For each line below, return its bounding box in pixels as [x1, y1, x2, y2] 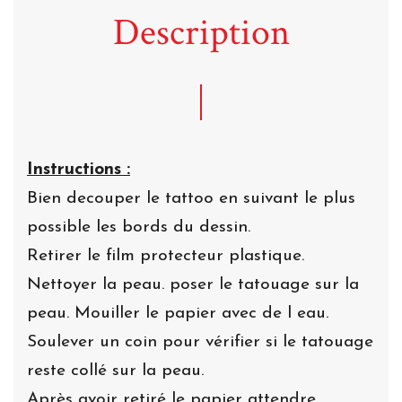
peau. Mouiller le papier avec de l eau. [27, 304, 334, 322]
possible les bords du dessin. [27, 218, 250, 236]
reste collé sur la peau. [27, 362, 209, 380]
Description [112, 7, 290, 57]
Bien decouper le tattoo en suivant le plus [27, 189, 355, 207]
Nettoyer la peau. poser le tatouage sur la [27, 275, 359, 293]
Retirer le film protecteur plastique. [27, 247, 304, 265]
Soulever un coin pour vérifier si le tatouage [27, 333, 373, 351]
